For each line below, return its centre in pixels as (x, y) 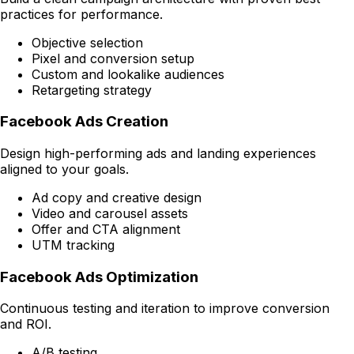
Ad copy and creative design (117, 198)
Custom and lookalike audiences (128, 74)
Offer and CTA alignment (106, 230)
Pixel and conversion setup (113, 58)
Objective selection (87, 42)
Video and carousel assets (110, 214)
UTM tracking (73, 245)
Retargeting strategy (92, 90)
